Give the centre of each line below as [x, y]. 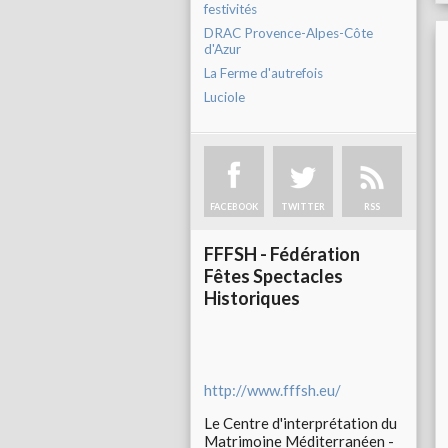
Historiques [252, 298]
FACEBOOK [234, 207]
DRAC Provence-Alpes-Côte [288, 33]
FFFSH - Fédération [282, 254]
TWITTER [303, 207]
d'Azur [222, 49]
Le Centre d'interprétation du [300, 423]
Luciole [224, 97]
